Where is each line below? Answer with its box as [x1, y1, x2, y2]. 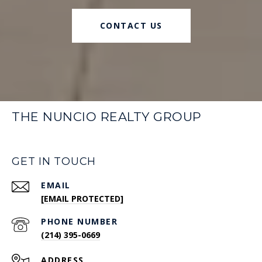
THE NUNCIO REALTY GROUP [12, 109, 202, 125]
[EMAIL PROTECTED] [41, 193, 123, 205]
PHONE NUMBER [41, 216, 118, 227]
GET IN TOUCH [12, 155, 96, 168]
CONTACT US [99, 20, 163, 32]
